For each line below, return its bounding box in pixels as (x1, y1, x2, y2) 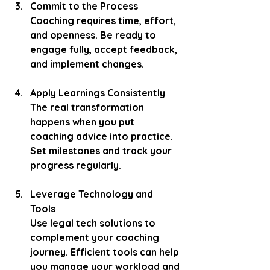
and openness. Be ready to (30, 28, 159, 41)
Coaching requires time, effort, (30, 14, 178, 27)
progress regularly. (30, 159, 121, 171)
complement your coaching (30, 231, 162, 243)
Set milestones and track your (30, 144, 174, 157)
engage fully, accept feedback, (30, 43, 180, 55)
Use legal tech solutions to (30, 216, 158, 229)
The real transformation (30, 101, 146, 113)
